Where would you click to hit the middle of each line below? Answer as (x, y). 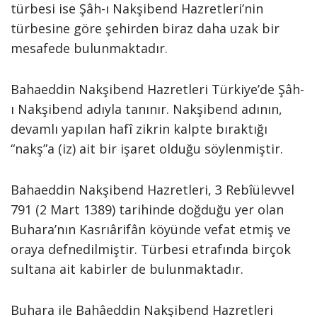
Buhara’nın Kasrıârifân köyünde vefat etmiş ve (151, 229)
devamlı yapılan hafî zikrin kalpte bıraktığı (139, 129)
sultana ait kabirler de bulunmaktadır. (127, 269)
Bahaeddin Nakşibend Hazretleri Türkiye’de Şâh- (157, 89)
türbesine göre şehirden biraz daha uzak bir (145, 28)
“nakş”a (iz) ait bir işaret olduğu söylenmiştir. (147, 149)
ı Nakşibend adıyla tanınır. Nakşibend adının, (146, 109)
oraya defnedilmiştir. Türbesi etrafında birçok (151, 249)
